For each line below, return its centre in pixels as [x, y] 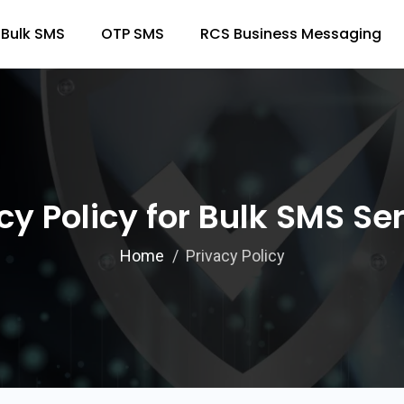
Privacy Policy [235, 256]
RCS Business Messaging [291, 34]
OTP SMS [133, 34]
